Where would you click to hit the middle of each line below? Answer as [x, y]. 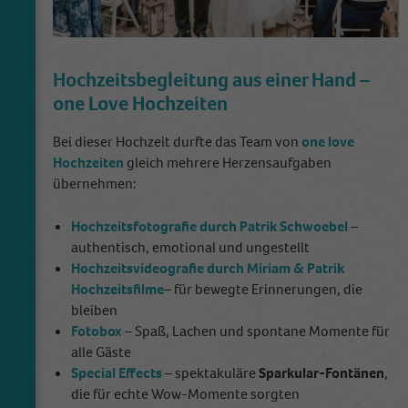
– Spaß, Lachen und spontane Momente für [256, 331]
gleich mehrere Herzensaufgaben [228, 162]
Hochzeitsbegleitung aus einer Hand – [211, 80]
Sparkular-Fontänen [321, 372]
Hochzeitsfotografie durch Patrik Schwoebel [209, 226]
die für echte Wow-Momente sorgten [185, 393]
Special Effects [117, 372]
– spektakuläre [210, 372]
